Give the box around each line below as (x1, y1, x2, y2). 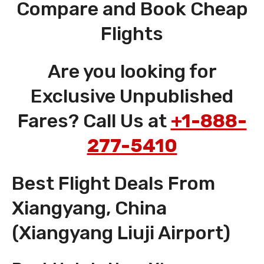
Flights (101, 22, 163, 45)
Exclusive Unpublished (31, 85, 233, 108)
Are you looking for (47, 60, 217, 83)
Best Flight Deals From (12, 172, 215, 195)
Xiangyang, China (12, 197, 167, 220)
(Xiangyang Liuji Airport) (12, 222, 230, 245)
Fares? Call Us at (17, 110, 171, 133)
